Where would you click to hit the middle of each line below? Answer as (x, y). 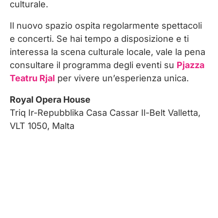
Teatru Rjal (32, 78)
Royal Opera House (50, 100)
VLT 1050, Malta (42, 126)
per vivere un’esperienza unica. (122, 78)
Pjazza (191, 65)
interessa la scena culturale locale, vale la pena (108, 52)
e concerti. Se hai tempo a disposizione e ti (99, 39)
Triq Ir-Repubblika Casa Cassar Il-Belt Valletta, (105, 113)
